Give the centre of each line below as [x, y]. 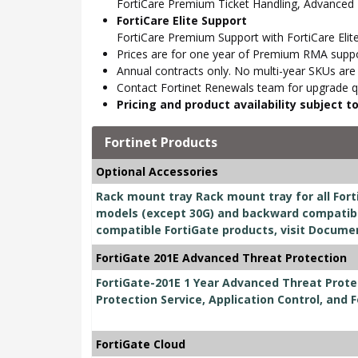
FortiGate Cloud [141, 344]
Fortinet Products [161, 143]
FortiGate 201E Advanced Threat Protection [221, 258]
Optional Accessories [157, 172]
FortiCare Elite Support [182, 21]
